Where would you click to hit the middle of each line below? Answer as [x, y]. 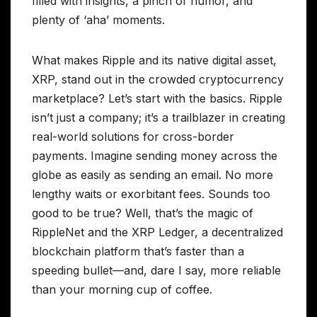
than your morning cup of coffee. [122, 290]
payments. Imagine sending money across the [155, 156]
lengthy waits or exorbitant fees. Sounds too [151, 194]
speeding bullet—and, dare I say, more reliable [156, 271]
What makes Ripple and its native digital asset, [154, 60]
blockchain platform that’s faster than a [138, 252]
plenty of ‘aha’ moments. [98, 20]
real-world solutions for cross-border [133, 137]
